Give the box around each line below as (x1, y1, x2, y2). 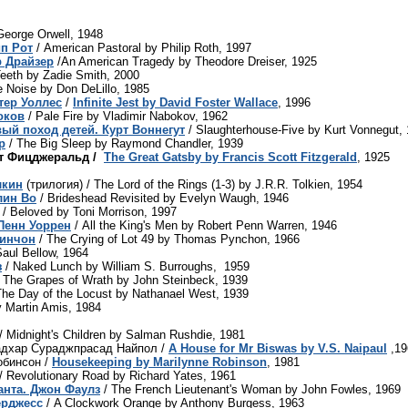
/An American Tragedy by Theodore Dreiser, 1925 (54, 54, 317, 68)
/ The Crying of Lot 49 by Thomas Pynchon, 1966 (36, 231, 300, 246)
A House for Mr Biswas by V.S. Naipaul (168, 341, 387, 355)
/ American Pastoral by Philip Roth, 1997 (33, 40, 251, 55)
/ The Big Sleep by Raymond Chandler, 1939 (5, 136, 243, 150)
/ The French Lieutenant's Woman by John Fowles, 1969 (100, 382, 401, 396)
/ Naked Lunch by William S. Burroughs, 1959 (2, 259, 250, 273)
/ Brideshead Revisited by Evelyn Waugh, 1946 (36, 190, 289, 205)
